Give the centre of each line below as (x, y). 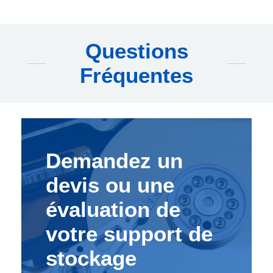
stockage (91, 258)
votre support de (129, 234)
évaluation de (113, 210)
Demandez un (114, 161)
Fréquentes (136, 76)
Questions (136, 51)
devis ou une (110, 185)
